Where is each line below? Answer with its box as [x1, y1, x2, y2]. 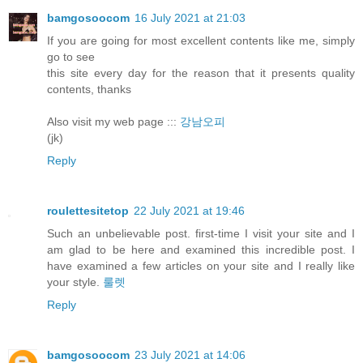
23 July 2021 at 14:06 [135, 348, 246, 361]
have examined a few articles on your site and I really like [47, 258, 355, 272]
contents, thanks [47, 82, 131, 96]
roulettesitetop [47, 203, 129, 217]
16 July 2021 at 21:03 [135, 11, 246, 24]
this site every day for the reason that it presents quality [47, 66, 355, 79]
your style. [47, 275, 103, 288]
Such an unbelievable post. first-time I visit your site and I [47, 226, 355, 240]
